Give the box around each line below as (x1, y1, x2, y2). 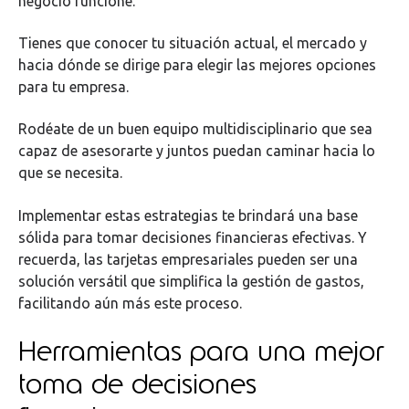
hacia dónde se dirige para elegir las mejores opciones (18, 57, 376, 74)
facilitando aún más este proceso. (18, 294, 242, 311)
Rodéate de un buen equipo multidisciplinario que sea (18, 121, 372, 138)
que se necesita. (18, 164, 122, 182)
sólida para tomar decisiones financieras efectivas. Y (18, 228, 367, 246)
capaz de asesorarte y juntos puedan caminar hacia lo (18, 142, 375, 160)
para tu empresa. (18, 79, 129, 96)
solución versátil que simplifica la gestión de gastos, (18, 272, 364, 289)
